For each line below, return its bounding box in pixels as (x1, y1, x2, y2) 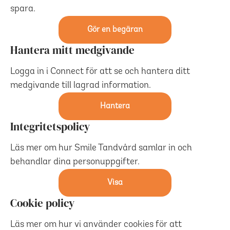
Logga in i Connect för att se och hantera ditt (10, 67, 190, 76)
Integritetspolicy (10, 119, 90, 134)
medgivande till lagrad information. (10, 81, 151, 90)
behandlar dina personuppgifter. (10, 157, 140, 167)
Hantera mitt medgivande (10, 43, 135, 57)
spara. (10, 4, 35, 14)
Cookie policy (10, 196, 74, 210)
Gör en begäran (87, 26, 143, 34)
